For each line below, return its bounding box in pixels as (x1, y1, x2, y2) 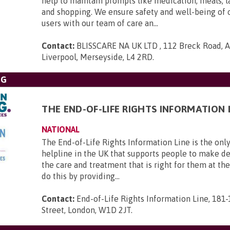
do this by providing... (42, 171, 120, 181)
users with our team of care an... (42, 18, 159, 28)
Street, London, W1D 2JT (42, 205, 131, 215)
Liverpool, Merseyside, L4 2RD (42, 52, 153, 62)
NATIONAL (42, 125, 80, 134)
